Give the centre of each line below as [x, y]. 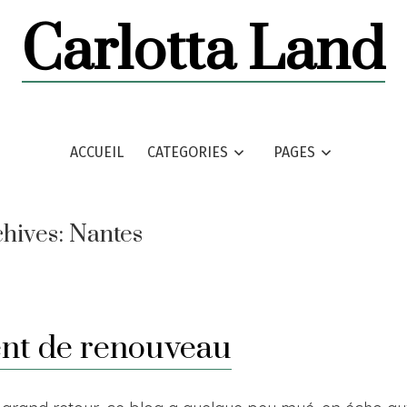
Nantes [106, 235]
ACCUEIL [96, 153]
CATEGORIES [188, 153]
